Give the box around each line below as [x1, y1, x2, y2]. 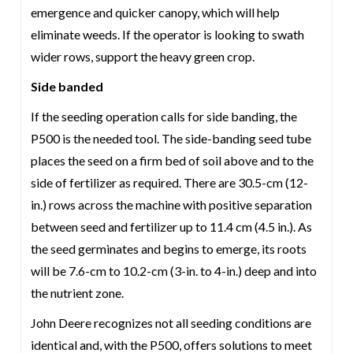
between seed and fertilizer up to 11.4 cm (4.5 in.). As [31, 219, 313, 234]
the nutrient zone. [31, 285, 124, 300]
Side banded [31, 79, 104, 94]
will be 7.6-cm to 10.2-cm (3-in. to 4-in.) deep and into [31, 263, 318, 278]
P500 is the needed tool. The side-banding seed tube [31, 131, 312, 146]
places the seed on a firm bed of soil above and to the [31, 153, 314, 168]
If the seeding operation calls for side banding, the [31, 109, 298, 124]
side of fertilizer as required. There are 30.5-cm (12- [31, 175, 309, 190]
